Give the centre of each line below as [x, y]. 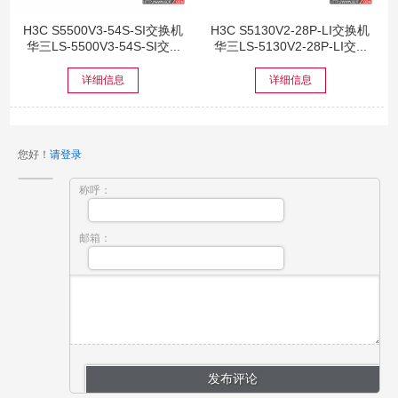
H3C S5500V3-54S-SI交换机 [103, 30]
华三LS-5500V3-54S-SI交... [103, 46]
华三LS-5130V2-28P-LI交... [290, 46]
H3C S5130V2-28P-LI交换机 [291, 30]
